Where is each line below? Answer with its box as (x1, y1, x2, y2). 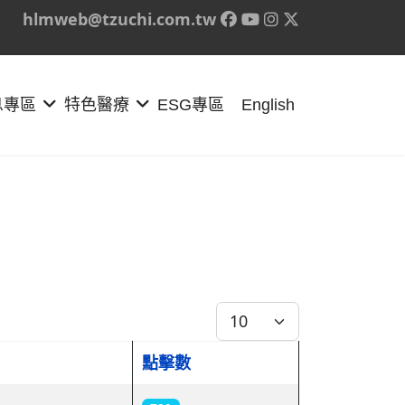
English (241, 96, 295, 114)
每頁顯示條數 (215, 302, 313, 324)
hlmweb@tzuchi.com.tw (23, 8, 216, 30)
